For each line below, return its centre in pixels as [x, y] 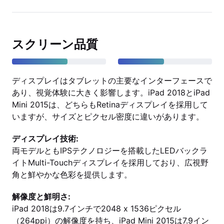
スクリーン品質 [55, 44]
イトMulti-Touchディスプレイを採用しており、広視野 [110, 162]
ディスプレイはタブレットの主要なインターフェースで [112, 80]
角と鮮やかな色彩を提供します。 [72, 174]
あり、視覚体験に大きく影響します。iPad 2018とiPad [111, 92]
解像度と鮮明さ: [41, 196]
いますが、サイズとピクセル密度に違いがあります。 [108, 116]
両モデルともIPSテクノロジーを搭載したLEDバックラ [110, 150]
